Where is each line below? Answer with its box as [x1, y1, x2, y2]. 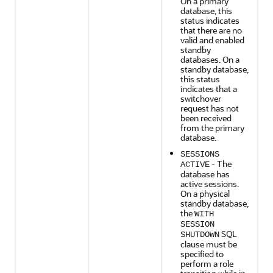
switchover [180, 93, 221, 104]
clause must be [180, 238, 237, 250]
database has [180, 168, 230, 180]
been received [180, 112, 232, 124]
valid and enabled [180, 34, 244, 46]
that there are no [180, 24, 242, 36]
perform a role [180, 258, 233, 269]
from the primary [180, 122, 244, 133]
